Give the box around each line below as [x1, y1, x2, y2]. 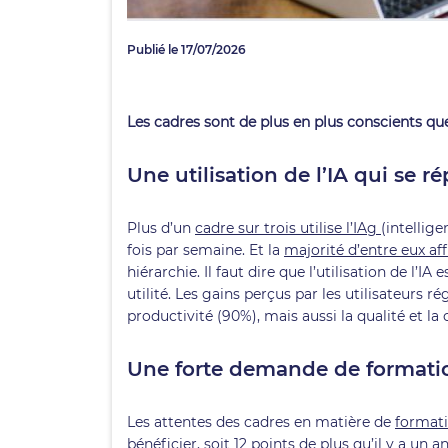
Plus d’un [127, 218, 195, 237]
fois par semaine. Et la [127, 240, 284, 259]
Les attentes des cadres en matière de [127, 412, 395, 431]
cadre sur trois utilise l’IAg [195, 218, 381, 237]
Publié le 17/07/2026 [127, 41, 246, 57]
